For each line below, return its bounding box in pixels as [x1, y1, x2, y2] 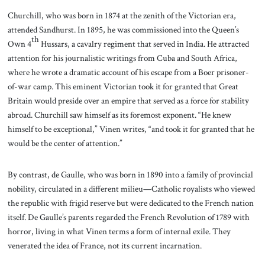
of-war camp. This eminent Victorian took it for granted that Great [7, 80, 238, 92]
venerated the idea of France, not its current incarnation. [7, 240, 203, 252]
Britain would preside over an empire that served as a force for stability [7, 94, 249, 106]
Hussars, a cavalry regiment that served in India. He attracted [38, 37, 249, 50]
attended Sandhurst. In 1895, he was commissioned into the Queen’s [7, 23, 239, 35]
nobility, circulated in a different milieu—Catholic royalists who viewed [7, 183, 255, 195]
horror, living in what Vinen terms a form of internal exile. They [7, 225, 231, 238]
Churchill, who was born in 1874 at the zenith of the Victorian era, [7, 9, 236, 21]
